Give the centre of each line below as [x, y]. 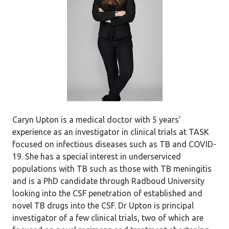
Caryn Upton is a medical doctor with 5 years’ [97, 120]
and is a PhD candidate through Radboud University [108, 181]
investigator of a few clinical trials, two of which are [108, 218]
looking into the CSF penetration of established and [107, 193]
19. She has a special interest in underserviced [97, 156]
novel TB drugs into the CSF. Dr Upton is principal [103, 205]
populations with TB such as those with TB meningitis [112, 169]
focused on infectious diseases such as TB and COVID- [114, 144]
